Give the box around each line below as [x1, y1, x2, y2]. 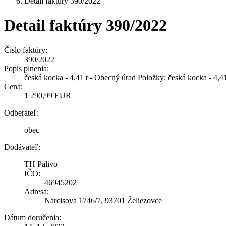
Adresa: [24, 187, 49, 196]
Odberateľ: [4, 108, 39, 117]
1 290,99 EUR [24, 91, 71, 100]
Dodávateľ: [4, 142, 40, 151]
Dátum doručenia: [4, 213, 61, 222]
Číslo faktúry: [4, 45, 47, 54]
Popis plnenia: [4, 64, 49, 73]
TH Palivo [24, 159, 58, 168]
